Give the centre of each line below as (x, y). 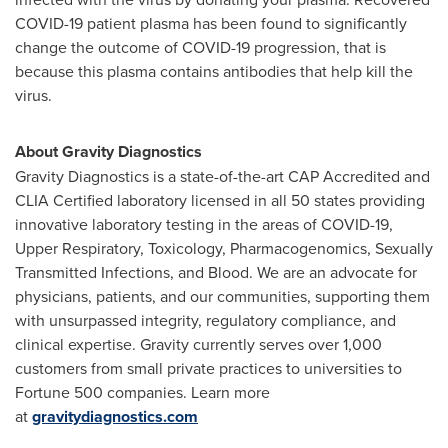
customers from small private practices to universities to (208, 367)
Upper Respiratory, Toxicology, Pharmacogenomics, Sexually (224, 247)
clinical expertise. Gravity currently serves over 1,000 (198, 343)
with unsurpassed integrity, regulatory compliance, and (205, 319)
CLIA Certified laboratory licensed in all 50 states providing (220, 199)
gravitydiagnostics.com (115, 416)
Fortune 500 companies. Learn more (142, 391)
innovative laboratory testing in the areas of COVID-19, (204, 223)
